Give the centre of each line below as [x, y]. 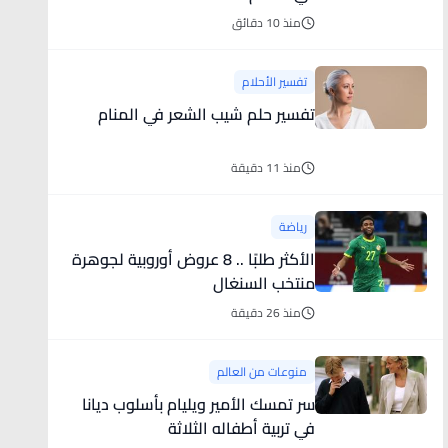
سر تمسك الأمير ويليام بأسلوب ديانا [198, 404]
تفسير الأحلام [274, 81]
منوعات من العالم [261, 371]
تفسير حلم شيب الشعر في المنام [206, 114]
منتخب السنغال [263, 283]
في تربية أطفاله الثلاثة [241, 428]
